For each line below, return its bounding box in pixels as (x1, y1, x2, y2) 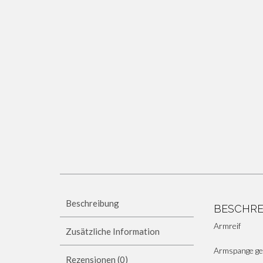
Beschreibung (66, 197, 119, 208)
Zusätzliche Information (66, 225, 160, 237)
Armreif (214, 221, 241, 231)
